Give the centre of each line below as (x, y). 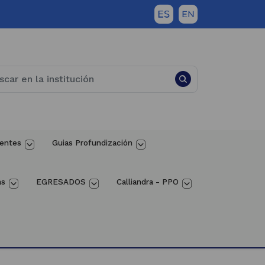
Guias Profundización (92, 142)
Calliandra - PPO (148, 181)
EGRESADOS (61, 181)
